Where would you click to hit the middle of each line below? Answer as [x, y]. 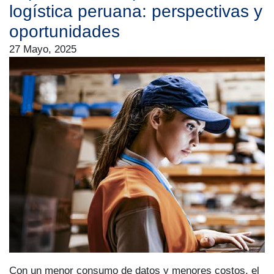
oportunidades [65, 31]
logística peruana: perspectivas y [136, 11]
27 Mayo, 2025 [43, 49]
